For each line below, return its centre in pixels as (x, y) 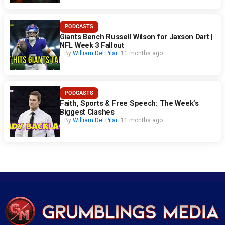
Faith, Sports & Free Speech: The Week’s (129, 104)
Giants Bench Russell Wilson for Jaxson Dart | (136, 37)
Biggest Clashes (87, 112)
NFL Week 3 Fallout (92, 45)
